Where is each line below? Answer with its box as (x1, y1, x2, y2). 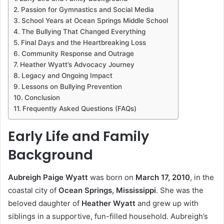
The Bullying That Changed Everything (21, 27, 145, 36)
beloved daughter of (8, 198, 81, 208)
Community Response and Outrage (21, 49, 134, 58)
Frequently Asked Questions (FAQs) (22, 104, 136, 113)
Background (8, 145, 93, 164)
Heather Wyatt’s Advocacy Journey (19, 60, 134, 69)
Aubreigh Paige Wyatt (8, 172, 88, 182)
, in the (190, 172, 214, 182)
